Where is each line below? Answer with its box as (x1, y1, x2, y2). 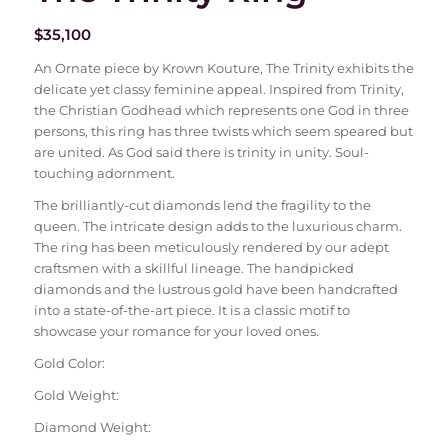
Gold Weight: (33, 387, 119, 404)
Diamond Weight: (33, 419, 151, 436)
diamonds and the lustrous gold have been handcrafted (33, 281, 398, 298)
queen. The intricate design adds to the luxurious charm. (33, 218, 402, 235)
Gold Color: (33, 355, 105, 372)
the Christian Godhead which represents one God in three (33, 102, 409, 119)
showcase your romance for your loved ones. (33, 323, 319, 340)
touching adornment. (33, 165, 175, 182)
